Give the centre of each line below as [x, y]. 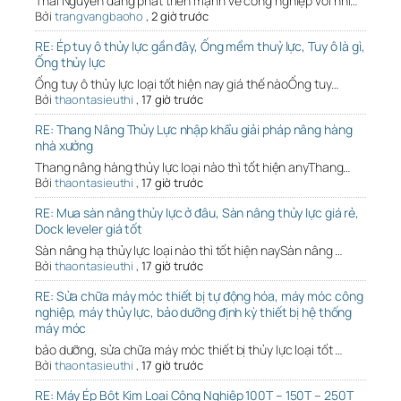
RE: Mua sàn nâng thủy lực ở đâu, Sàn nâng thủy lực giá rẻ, [197, 213]
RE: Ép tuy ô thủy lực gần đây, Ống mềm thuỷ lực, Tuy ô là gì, [200, 47]
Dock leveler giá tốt [89, 229]
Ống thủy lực [70, 63]
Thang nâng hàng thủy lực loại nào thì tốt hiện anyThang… [193, 167]
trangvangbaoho [99, 17]
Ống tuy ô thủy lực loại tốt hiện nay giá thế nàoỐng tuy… [187, 84]
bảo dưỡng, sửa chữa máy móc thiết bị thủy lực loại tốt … [189, 350]
